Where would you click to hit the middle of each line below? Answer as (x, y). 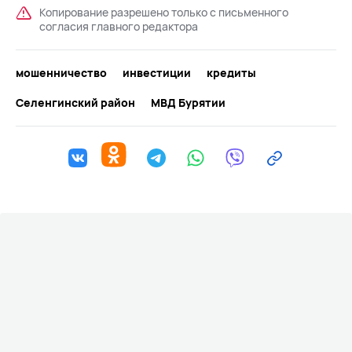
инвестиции (157, 72)
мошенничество (61, 72)
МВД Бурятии (188, 102)
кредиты (231, 72)
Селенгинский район (75, 102)
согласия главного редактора (119, 26)
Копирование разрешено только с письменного (164, 12)
